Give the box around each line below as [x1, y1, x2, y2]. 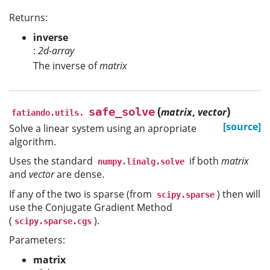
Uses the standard [9, 154, 95, 168]
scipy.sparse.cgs [14, 216, 92, 226]
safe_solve [89, 104, 155, 119]
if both [187, 154, 221, 168]
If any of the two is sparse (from [9, 187, 154, 201]
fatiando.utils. [11, 107, 84, 118]
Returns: [9, 11, 48, 25]
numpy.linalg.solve [98, 157, 184, 167]
